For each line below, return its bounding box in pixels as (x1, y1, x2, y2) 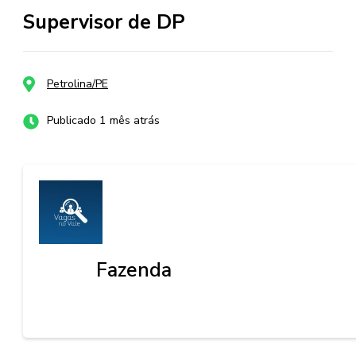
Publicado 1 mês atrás (47, 112, 160, 128)
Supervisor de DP (23, 8, 185, 36)
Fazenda (96, 256, 172, 284)
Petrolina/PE (47, 75, 108, 91)
